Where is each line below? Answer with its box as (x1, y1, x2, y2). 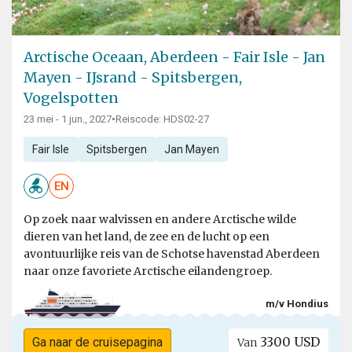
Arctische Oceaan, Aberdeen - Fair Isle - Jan (24, 48, 325, 67)
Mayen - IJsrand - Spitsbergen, (24, 68, 242, 87)
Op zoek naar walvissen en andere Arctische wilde (24, 212, 296, 227)
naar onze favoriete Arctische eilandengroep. (24, 264, 272, 279)
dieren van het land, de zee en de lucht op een (24, 229, 269, 244)
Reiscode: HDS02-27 (115, 113, 209, 126)
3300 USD (257, 334, 321, 350)
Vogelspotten (24, 89, 119, 108)
